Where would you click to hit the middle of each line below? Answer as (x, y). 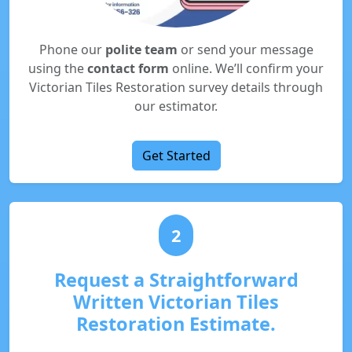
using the (58, 68)
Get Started (176, 156)
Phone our (72, 49)
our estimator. (176, 106)
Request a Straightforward (176, 280)
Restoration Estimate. (176, 324)
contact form (128, 68)
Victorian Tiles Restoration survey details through (176, 87)
